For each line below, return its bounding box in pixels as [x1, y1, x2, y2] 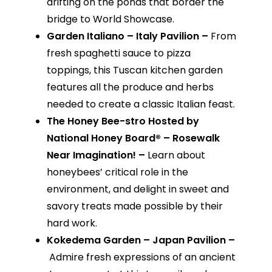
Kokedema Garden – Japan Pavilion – [46, 233, 235, 248]
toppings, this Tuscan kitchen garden [46, 63, 223, 78]
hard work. [46, 216, 97, 231]
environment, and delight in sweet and [46, 182, 229, 197]
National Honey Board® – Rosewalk [46, 131, 220, 146]
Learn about [147, 148, 205, 163]
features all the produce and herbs [46, 80, 214, 95]
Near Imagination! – [46, 148, 148, 163]
